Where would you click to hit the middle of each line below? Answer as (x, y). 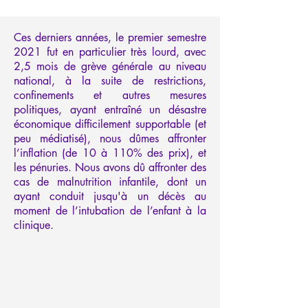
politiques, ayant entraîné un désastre (110, 109)
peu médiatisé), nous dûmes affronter (110, 138)
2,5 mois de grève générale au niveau (110, 66)
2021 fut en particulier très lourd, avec (110, 52)
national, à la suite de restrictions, (110, 80)
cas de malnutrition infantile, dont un (110, 181)
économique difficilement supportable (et (110, 124)
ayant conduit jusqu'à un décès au (110, 196)
